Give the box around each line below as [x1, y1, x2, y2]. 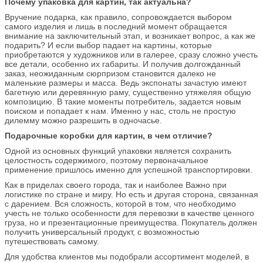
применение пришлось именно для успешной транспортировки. [5, 164, 252, 174]
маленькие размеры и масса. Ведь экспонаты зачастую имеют [5, 77, 247, 87]
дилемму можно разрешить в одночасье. [5, 115, 162, 125]
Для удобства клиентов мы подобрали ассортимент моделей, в [5, 251, 249, 261]
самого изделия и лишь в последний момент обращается [5, 21, 227, 31]
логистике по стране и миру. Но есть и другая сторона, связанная [5, 189, 258, 199]
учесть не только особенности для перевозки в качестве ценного [5, 208, 254, 218]
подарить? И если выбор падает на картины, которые [5, 40, 212, 50]
